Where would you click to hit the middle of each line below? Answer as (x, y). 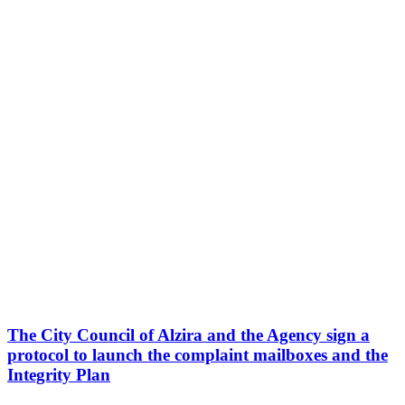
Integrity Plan (59, 375)
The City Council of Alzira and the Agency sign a (188, 335)
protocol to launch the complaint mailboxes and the (198, 355)
